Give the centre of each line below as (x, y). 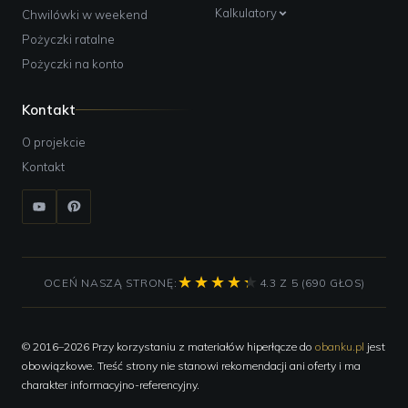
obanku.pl (340, 347)
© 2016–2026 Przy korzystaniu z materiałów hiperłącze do (168, 347)
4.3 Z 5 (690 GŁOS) (312, 282)
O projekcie (54, 143)
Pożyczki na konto (73, 64)
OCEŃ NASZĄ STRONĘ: (110, 282)
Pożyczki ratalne (68, 40)
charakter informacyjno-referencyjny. (111, 385)
